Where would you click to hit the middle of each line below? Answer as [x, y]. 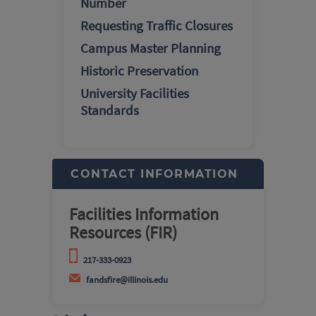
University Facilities [135, 93]
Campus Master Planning [151, 48]
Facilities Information [144, 214]
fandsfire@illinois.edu [127, 279]
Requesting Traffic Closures [157, 26]
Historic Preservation [139, 71]
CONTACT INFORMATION [154, 174]
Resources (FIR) [123, 233]
